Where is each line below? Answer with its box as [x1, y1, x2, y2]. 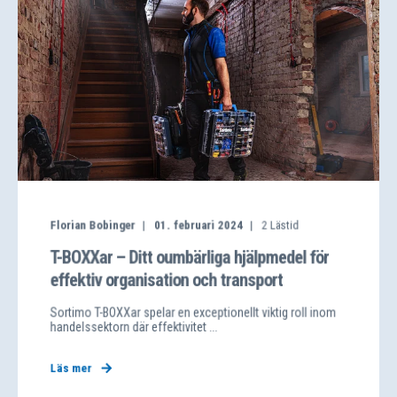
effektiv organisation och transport [50, 269, 283, 292]
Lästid [269, 217, 300, 233]
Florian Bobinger [50, 217, 136, 233]
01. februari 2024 [153, 217, 243, 233]
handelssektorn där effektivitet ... [50, 319, 218, 335]
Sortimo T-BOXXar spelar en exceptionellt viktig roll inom [50, 305, 337, 320]
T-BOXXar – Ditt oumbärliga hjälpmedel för [50, 245, 330, 269]
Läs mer [50, 361, 92, 376]
